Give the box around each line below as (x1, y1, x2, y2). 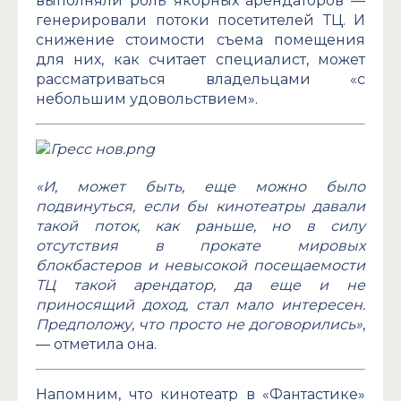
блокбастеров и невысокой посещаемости (36, 257, 365, 275)
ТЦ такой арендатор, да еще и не (36, 277, 365, 294)
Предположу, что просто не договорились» (36, 316, 363, 334)
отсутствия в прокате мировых (36, 237, 365, 255)
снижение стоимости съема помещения (36, 31, 365, 49)
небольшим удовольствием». (36, 90, 258, 108)
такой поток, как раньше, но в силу (36, 218, 365, 235)
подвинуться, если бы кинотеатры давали (36, 198, 365, 216)
